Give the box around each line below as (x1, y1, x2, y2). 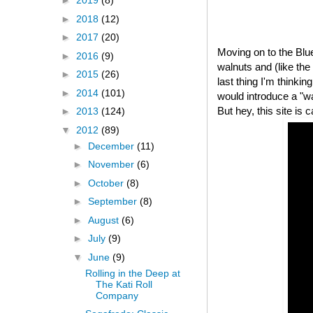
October (87, 177, 126, 189)
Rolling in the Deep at (85, 267, 180, 279)
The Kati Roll (95, 278, 152, 290)
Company (95, 289, 138, 301)
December (87, 140, 137, 152)
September (87, 196, 140, 208)
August (87, 214, 122, 226)
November (87, 159, 137, 170)
